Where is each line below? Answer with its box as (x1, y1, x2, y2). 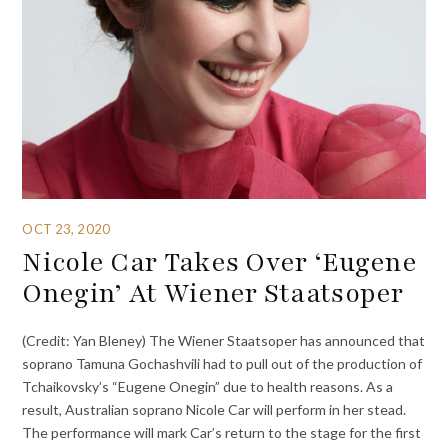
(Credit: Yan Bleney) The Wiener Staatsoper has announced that (22, 331, 426, 349)
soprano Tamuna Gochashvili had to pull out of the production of (22, 354, 423, 372)
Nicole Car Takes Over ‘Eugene (22, 244, 418, 281)
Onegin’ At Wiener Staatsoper (22, 275, 404, 312)
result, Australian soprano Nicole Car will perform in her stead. (22, 400, 407, 418)
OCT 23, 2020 (22, 220, 110, 237)
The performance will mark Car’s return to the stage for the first (22, 423, 422, 441)
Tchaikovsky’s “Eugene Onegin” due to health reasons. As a (22, 377, 394, 395)
